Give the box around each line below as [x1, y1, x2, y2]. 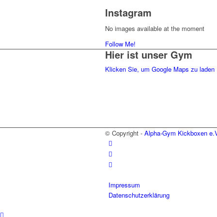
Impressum [108, 180, 140, 189]
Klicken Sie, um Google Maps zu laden [105, 64, 215, 74]
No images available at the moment [105, 24, 204, 33]
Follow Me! [105, 39, 136, 49]
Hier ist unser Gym [105, 47, 192, 62]
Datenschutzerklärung [108, 190, 170, 200]
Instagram [105, 5, 152, 20]
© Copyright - [105, 128, 144, 138]
